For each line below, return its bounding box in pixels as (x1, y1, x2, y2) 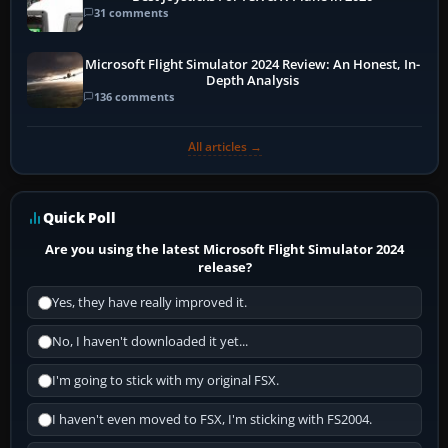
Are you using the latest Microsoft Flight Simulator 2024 (45, 240, 405, 259)
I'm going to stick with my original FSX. (52, 372, 279, 390)
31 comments (94, 4, 168, 20)
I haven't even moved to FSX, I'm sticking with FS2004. (52, 411, 372, 429)
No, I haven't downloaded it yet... (52, 333, 248, 351)
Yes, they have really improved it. (52, 294, 247, 312)
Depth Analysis (206, 71, 300, 89)
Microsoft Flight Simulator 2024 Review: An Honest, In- (85, 55, 421, 73)
